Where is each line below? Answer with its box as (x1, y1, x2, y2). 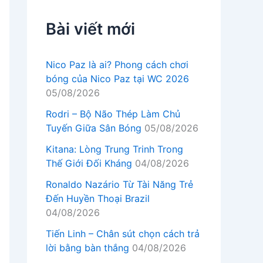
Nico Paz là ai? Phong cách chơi (46, 58, 188, 70)
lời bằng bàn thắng (46, 241, 129, 254)
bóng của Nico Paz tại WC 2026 (46, 72, 189, 85)
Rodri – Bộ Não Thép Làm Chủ (46, 107, 180, 120)
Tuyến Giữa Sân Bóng (46, 122, 141, 134)
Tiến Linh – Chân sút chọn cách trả (46, 227, 200, 240)
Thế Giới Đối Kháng (46, 157, 132, 169)
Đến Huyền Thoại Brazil (46, 192, 150, 204)
